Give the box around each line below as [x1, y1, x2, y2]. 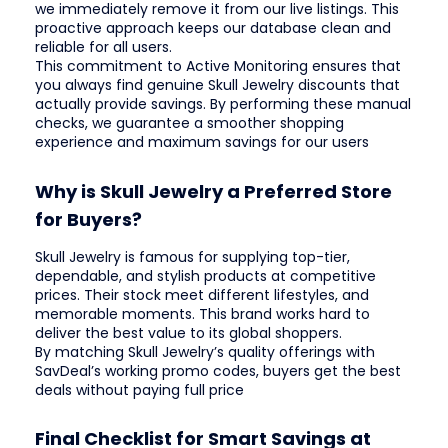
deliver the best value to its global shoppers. [35, 322, 342, 343]
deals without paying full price [35, 379, 244, 400]
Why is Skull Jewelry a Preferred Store [35, 178, 392, 204]
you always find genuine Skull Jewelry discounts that [35, 75, 400, 96]
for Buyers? [35, 206, 142, 232]
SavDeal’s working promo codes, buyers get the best [35, 360, 401, 381]
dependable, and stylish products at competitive [35, 265, 376, 286]
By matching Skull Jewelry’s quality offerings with [35, 341, 375, 362]
